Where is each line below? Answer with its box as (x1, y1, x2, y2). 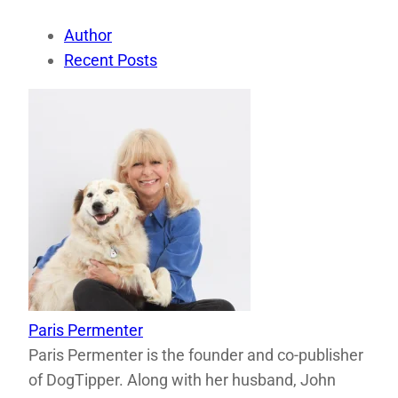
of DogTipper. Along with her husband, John (28, 370, 336, 389)
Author (64, 25, 112, 44)
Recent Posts (64, 50, 157, 69)
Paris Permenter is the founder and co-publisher (28, 345, 363, 364)
